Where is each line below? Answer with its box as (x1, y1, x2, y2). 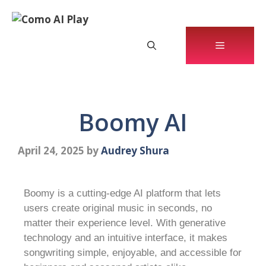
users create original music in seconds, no (24, 202, 212, 214)
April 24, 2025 (18, 143, 84, 157)
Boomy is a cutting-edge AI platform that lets (24, 187, 221, 199)
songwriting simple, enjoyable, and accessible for (24, 246, 242, 258)
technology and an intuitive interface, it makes (24, 232, 227, 243)
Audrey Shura (101, 143, 169, 157)
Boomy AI (78, 106, 188, 138)
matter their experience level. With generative (24, 217, 226, 229)
